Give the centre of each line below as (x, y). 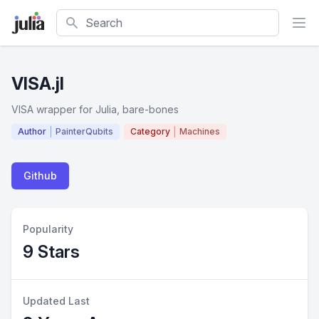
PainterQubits (84, 131)
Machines (200, 131)
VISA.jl (38, 84)
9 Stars (51, 252)
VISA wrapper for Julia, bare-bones (95, 109)
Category (150, 131)
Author (32, 131)
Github (40, 176)
